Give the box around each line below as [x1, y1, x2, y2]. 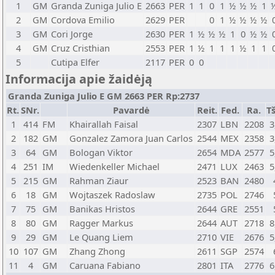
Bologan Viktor [69, 146, 133, 158]
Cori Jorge [51, 28, 93, 40]
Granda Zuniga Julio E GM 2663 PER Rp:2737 [8, 90, 199, 102]
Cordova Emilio [51, 14, 115, 26]
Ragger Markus [69, 217, 133, 229]
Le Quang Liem [69, 231, 133, 243]
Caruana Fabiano [69, 259, 141, 271]
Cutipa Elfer [51, 56, 99, 68]
